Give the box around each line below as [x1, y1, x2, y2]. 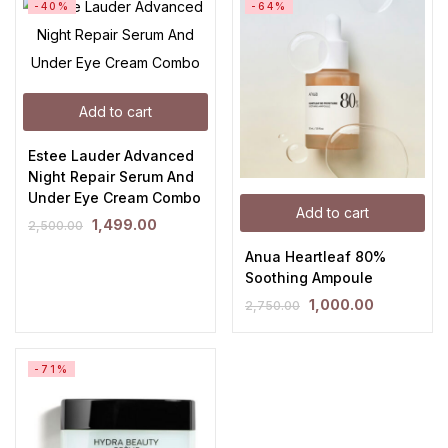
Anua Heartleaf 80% [245, 248, 386, 265]
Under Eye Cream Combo [28, 189, 201, 206]
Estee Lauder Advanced [28, 147, 194, 164]
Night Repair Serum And [28, 168, 194, 185]
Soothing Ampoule [245, 269, 373, 286]
